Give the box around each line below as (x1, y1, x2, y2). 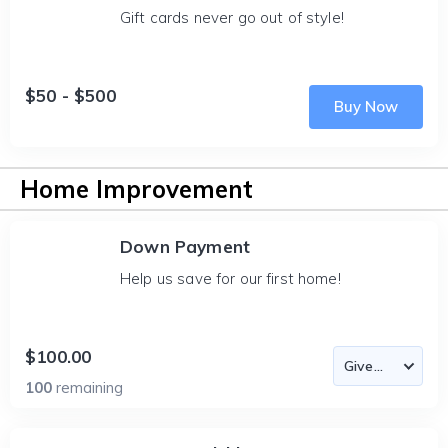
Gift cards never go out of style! (120, 8, 344, 27)
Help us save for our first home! (120, 269, 341, 288)
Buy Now (334, 97, 398, 116)
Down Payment (120, 236, 251, 257)
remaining (56, 378, 123, 397)
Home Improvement (20, 174, 253, 204)
